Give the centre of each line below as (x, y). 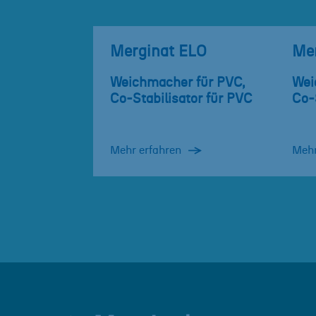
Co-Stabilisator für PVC (181, 99)
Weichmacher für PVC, (178, 83)
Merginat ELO (158, 52)
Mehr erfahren (146, 151)
